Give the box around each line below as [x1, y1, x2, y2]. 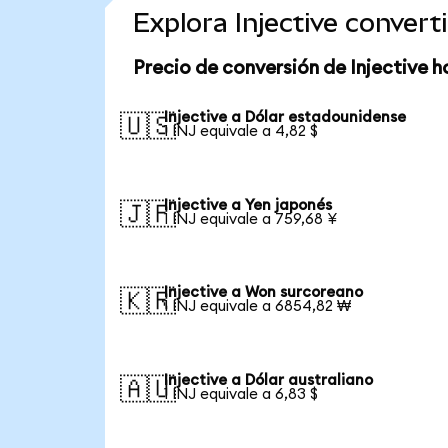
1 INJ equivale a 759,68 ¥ [164, 211, 338, 227]
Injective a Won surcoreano [164, 285, 364, 301]
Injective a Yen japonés [164, 197, 333, 213]
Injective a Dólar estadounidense [164, 109, 407, 125]
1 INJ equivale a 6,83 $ [164, 387, 319, 403]
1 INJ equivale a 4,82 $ [164, 123, 319, 139]
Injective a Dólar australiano [164, 373, 374, 389]
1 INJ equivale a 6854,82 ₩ [164, 299, 352, 315]
